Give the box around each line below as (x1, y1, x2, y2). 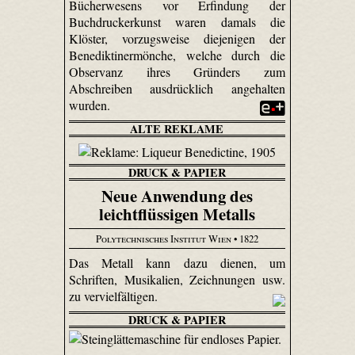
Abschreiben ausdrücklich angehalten (68, 79, 286, 97)
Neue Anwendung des (101, 183, 253, 208)
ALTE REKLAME (130, 120, 224, 137)
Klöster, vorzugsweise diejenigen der (68, 29, 286, 47)
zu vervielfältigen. (68, 287, 161, 304)
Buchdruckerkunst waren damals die (68, 13, 286, 30)
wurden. (68, 96, 113, 113)
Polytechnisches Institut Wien (95, 231, 231, 246)
